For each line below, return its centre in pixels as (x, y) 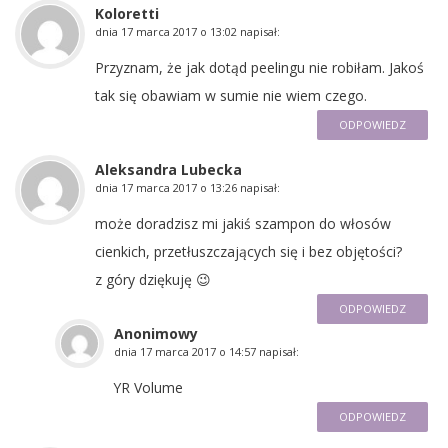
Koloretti (127, 13)
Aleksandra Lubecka (168, 169)
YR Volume (148, 387)
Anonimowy (156, 333)
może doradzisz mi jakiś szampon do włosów (243, 223)
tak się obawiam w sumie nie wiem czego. (231, 95)
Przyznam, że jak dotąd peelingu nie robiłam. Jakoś (259, 67)
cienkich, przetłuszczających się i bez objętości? (248, 251)
